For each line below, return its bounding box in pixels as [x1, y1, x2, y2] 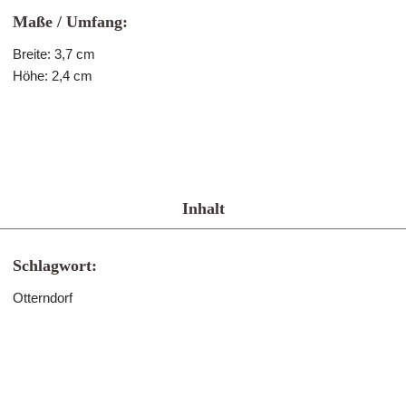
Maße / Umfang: [13, 13, 128, 31]
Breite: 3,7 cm [13, 46, 95, 62]
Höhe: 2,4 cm [13, 68, 92, 83]
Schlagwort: [13, 256, 97, 275]
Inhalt [181, 199, 225, 217]
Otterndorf [13, 290, 72, 305]
